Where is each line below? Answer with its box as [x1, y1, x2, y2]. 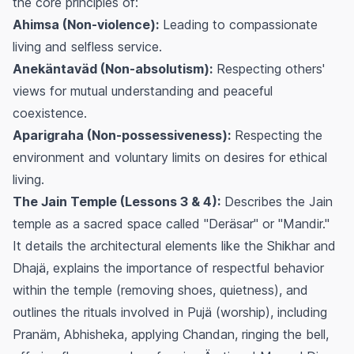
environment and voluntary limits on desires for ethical [13, 149, 327, 165]
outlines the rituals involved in [13, 303, 187, 320]
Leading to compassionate [159, 16, 318, 32]
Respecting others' [213, 60, 325, 77]
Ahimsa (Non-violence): [13, 16, 159, 32]
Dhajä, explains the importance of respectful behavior [13, 259, 324, 276]
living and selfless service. [13, 38, 162, 55]
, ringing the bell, [235, 326, 329, 342]
